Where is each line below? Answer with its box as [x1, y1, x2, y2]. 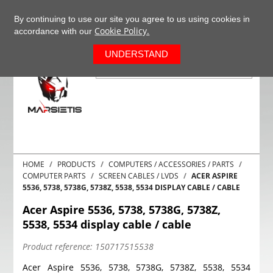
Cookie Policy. [94, 25, 150, 37]
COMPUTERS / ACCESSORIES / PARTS [108, 159, 235, 169]
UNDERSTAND [105, 49, 169, 59]
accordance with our [14, 26, 95, 36]
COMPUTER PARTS [23, 171, 87, 181]
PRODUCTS [57, 159, 96, 169]
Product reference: [23, 241, 93, 252]
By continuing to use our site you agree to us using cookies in [14, 14, 250, 24]
